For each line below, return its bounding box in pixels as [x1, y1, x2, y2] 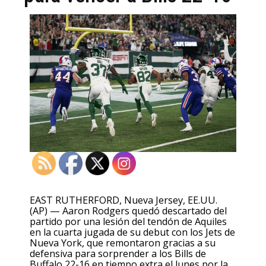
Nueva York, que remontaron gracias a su [30, 236, 216, 249]
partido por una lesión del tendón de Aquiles [30, 214, 227, 228]
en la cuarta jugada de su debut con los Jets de [30, 225, 235, 239]
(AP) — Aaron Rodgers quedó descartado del [30, 204, 227, 217]
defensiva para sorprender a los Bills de [30, 246, 206, 260]
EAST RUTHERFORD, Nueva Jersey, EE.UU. [30, 193, 217, 207]
